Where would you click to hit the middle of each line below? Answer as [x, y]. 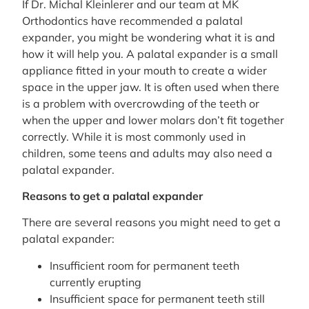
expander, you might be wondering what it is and [149, 37]
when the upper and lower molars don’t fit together [153, 120]
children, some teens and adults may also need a [147, 153]
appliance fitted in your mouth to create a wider [144, 70]
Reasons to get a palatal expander [112, 196]
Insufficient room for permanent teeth [144, 265]
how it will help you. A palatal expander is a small [150, 53]
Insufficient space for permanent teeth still [157, 298]
